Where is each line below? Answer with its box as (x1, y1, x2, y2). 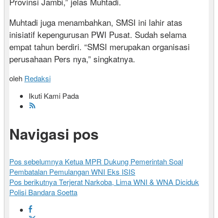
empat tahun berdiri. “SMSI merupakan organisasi (9, 40, 190, 53)
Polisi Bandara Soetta (9, 187, 77, 198)
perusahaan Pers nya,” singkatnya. (9, 53, 135, 65)
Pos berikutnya (9, 177, 57, 187)
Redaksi (24, 73, 51, 84)
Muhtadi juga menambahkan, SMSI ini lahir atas (9, 16, 182, 29)
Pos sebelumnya (9, 156, 63, 167)
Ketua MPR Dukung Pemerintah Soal (63, 156, 183, 167)
